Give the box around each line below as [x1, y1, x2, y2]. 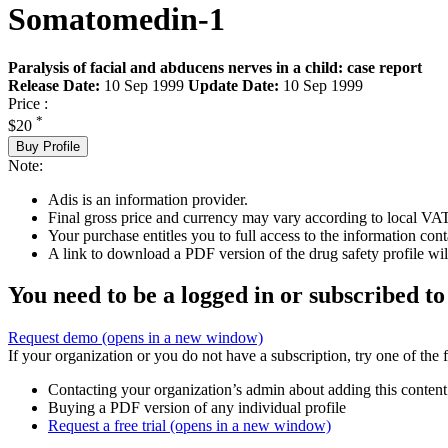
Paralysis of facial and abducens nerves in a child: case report [8, 59, 422, 77]
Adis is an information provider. [48, 190, 248, 208]
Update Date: [188, 77, 279, 95]
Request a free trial [48, 417, 170, 435]
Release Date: [8, 77, 100, 95]
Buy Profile [16, 138, 80, 154]
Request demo [8, 329, 102, 347]
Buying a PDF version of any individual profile [48, 399, 346, 417]
